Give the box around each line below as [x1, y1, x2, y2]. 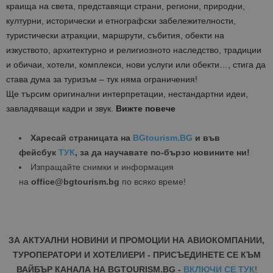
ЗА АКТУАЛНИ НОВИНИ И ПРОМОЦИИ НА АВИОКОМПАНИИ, [9, 235, 264, 246]
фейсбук [19, 147, 58, 158]
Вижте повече [116, 104, 175, 114]
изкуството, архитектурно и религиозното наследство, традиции [6, 45, 261, 55]
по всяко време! [119, 177, 186, 187]
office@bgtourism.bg [31, 177, 119, 187]
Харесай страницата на [30, 133, 133, 143]
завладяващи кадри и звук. [6, 104, 116, 114]
